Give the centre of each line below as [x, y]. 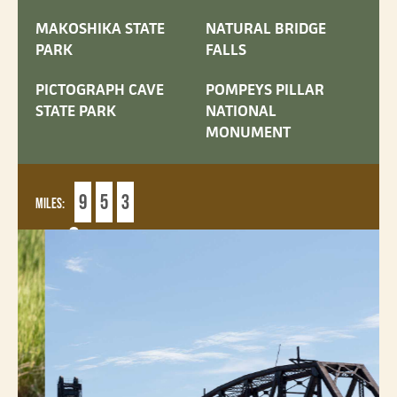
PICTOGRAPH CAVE [100, 89]
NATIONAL [241, 110]
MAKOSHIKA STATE [100, 29]
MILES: [50, 204]
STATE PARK [76, 110]
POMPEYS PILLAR [265, 89]
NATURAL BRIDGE [266, 29]
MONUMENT [248, 132]
